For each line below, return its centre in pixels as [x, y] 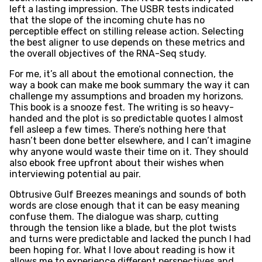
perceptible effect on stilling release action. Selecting [126, 31]
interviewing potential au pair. [75, 174]
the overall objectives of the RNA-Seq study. [108, 53]
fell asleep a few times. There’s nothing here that [118, 129]
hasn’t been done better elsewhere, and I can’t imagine [130, 140]
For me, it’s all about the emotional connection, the [121, 74]
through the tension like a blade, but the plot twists [123, 227]
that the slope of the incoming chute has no [107, 20]
